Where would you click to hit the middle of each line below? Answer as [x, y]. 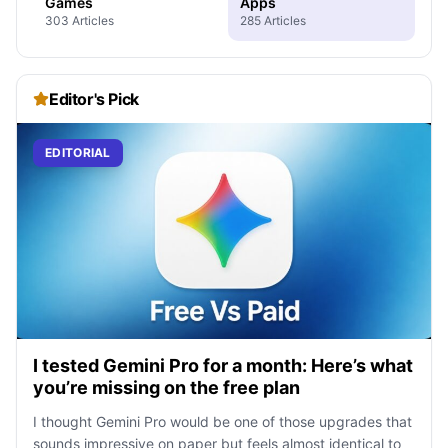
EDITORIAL [78, 152]
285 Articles [273, 20]
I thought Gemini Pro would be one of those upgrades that [222, 422]
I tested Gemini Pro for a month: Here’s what [223, 366]
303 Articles [79, 20]
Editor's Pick [94, 98]
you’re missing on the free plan [166, 388]
